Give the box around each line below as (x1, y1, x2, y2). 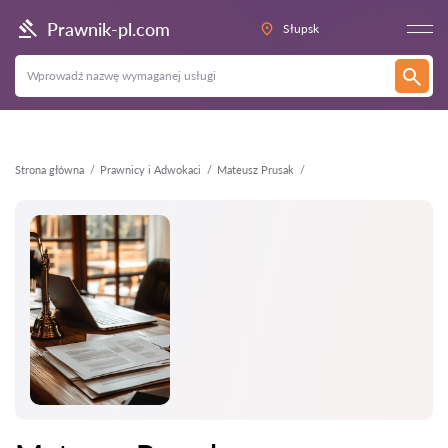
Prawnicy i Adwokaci (100, 163, 201, 176)
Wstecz (32, 15, 69, 30)
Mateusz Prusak (217, 163, 294, 176)
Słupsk (282, 21, 319, 36)
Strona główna (15, 163, 84, 176)
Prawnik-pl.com (47, 17, 170, 40)
